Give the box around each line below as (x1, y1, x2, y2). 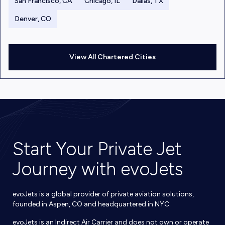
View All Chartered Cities (69, 53, 156, 61)
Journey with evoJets (12, 158, 183, 180)
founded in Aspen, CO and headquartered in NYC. (12, 200, 171, 208)
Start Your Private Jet (12, 138, 181, 160)
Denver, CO (15, 15, 51, 23)
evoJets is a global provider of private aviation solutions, (12, 190, 194, 198)
